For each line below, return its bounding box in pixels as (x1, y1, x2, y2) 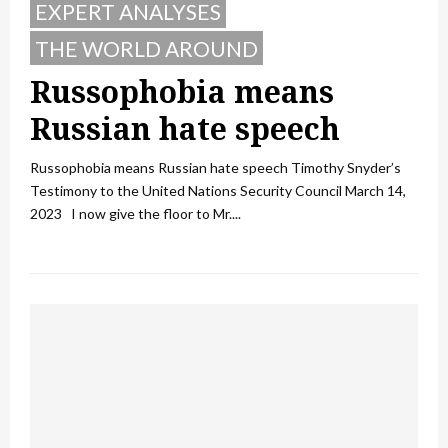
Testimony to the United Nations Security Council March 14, (30, 181, 406, 199)
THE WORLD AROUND (35, 35, 258, 61)
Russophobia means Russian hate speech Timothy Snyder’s (30, 158, 401, 176)
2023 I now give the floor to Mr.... (30, 204, 241, 222)
